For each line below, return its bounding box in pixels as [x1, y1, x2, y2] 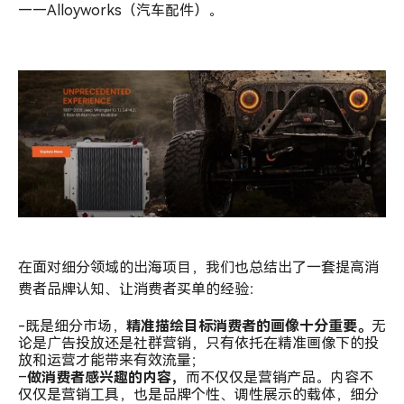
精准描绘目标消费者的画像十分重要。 [126, 317, 372, 335]
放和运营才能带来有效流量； [18, 352, 206, 370]
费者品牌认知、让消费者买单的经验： [18, 280, 263, 298]
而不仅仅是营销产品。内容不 [186, 369, 373, 387]
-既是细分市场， [18, 317, 126, 335]
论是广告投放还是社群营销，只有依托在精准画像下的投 [18, 335, 379, 353]
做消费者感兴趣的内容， [27, 369, 186, 387]
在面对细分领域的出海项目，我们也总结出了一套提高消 [18, 259, 379, 277]
